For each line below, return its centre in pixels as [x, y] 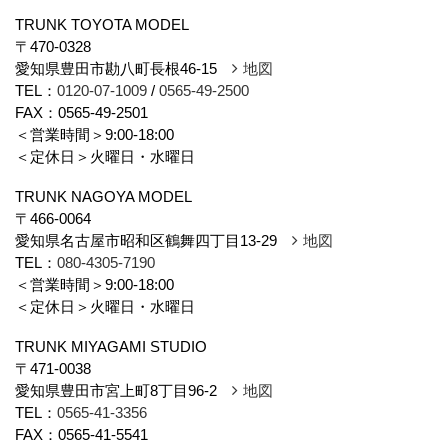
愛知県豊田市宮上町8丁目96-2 [123, 390]
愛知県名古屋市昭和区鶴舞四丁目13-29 [153, 240]
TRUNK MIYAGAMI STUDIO [111, 346]
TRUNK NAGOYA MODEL [103, 196]
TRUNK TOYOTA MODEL [102, 24]
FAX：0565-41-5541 [81, 434]
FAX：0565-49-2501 [81, 112]
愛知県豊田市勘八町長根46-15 [123, 68]
